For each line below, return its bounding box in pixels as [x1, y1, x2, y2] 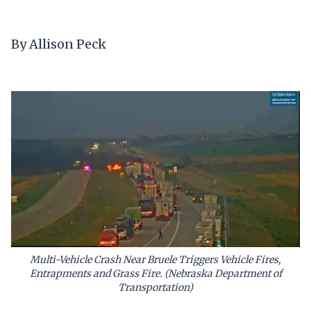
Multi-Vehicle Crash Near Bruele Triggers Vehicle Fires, [30, 253, 281, 266]
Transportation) [118, 280, 193, 294]
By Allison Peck [11, 35, 106, 52]
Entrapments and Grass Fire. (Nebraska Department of [29, 267, 282, 280]
